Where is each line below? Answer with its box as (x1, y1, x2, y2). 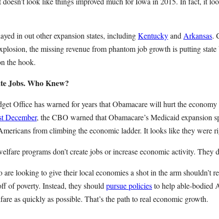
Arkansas (183, 30, 212, 41)
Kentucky (138, 30, 168, 41)
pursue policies (106, 180, 152, 191)
